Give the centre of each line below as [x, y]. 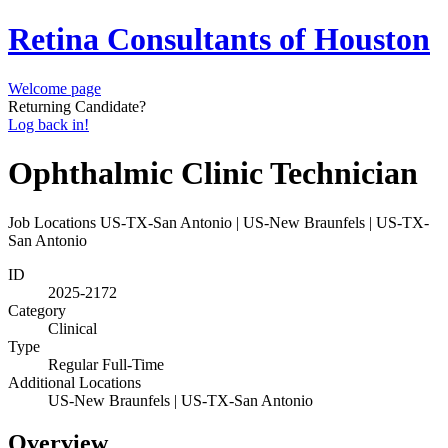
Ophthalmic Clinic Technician [213, 173]
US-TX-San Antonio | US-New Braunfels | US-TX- [264, 222]
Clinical [72, 328]
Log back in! [48, 124]
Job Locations [52, 222]
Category [37, 310]
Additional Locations [74, 382]
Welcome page [54, 88]
